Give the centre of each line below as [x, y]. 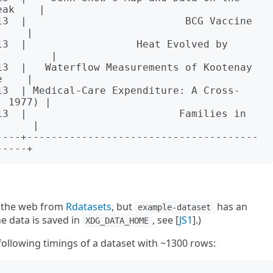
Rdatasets [89, 207]
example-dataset [175, 207]
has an [231, 207]
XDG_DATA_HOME [117, 221]
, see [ [165, 220]
